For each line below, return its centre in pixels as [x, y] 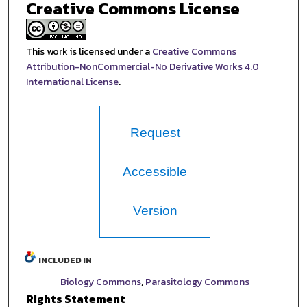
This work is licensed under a [89, 52]
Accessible [155, 171]
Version [155, 210]
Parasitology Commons [198, 282]
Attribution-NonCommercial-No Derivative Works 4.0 [142, 67]
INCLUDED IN [65, 260]
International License [72, 82]
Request [155, 132]
